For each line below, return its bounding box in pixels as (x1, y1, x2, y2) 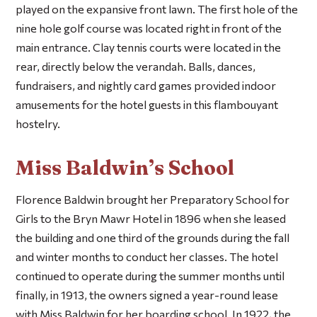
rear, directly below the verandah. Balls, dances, (16, 59, 256, 73)
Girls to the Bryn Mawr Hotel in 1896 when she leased (16, 211, 287, 225)
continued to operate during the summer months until (16, 268, 285, 282)
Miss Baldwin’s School (16, 156, 235, 180)
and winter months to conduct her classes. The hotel (16, 249, 279, 263)
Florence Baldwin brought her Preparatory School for (16, 192, 290, 206)
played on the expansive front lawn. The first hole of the (16, 1, 299, 16)
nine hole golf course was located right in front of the (16, 21, 282, 35)
